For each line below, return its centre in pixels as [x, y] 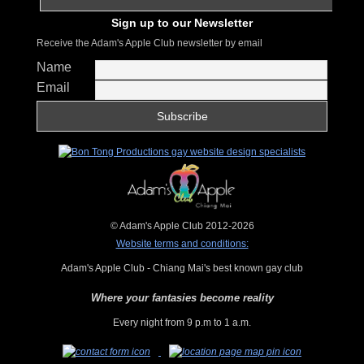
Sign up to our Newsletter [182, 22]
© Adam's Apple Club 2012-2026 [182, 225]
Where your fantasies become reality [182, 297]
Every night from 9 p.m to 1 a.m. [182, 322]
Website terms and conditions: [182, 243]
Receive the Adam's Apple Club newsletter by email [149, 43]
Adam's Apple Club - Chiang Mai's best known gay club [182, 268]
